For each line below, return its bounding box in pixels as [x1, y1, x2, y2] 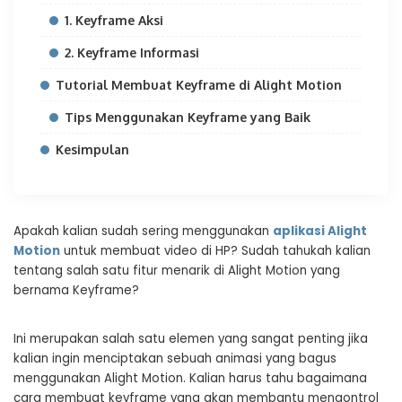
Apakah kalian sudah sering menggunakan [13, 223, 273, 240]
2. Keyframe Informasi [65, 45, 199, 60]
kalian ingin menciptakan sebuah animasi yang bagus [13, 350, 336, 367]
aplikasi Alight [273, 223, 367, 240]
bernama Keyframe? [13, 282, 139, 299]
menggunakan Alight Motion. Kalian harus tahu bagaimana [13, 370, 367, 387]
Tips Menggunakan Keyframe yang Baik [65, 109, 310, 125]
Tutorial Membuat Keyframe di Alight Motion [56, 77, 342, 92]
